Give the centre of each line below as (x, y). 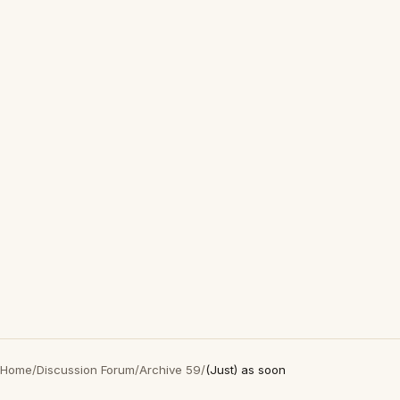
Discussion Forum (86, 370)
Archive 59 (170, 370)
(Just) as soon (246, 370)
